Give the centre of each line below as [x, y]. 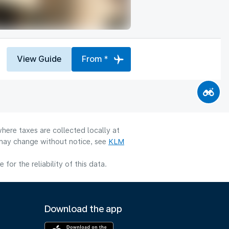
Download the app [84, 209]
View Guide [39, 59]
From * [95, 59]
